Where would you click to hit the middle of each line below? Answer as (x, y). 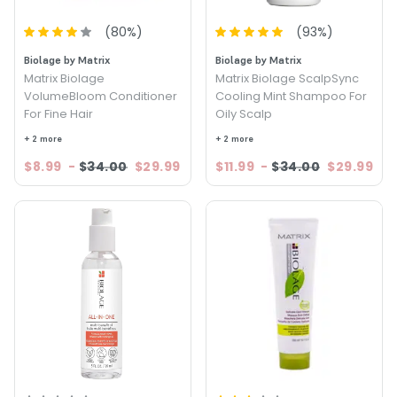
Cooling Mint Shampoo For (291, 96)
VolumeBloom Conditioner (101, 96)
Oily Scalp (244, 114)
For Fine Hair (58, 114)
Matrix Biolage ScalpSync (287, 78)
